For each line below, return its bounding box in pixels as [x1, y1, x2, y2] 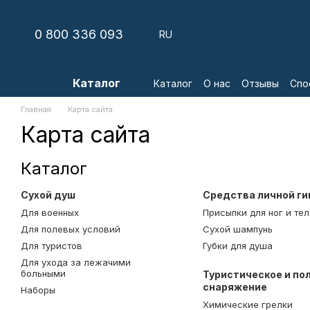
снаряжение [202, 281, 267, 293]
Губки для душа [202, 240, 273, 251]
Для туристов [21, 240, 82, 251]
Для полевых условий [21, 224, 120, 235]
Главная [21, 104, 51, 114]
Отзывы [241, 77, 279, 89]
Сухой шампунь [202, 224, 273, 235]
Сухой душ [21, 189, 75, 201]
